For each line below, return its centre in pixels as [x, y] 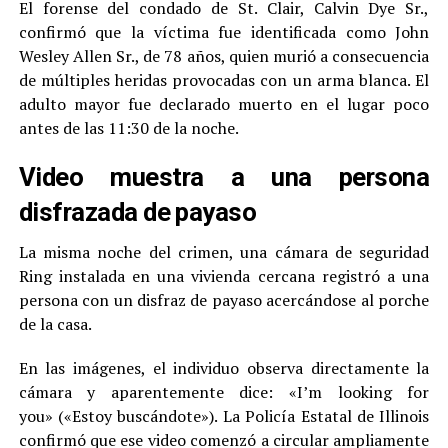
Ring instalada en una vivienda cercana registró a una [224, 275]
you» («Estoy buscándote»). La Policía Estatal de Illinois [224, 415]
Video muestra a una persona [224, 176]
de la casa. [55, 323]
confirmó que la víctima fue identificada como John [224, 31]
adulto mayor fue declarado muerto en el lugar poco [224, 103]
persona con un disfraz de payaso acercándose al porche [224, 299]
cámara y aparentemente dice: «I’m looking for [224, 391]
